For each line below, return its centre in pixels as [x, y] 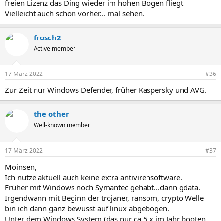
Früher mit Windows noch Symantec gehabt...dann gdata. [103, 187]
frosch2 [47, 37]
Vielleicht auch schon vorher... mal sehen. [75, 13]
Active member [55, 48]
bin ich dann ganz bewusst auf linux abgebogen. [87, 208]
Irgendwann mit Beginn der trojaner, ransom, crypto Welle [104, 198]
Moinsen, [21, 166]
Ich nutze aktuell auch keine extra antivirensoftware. [93, 177]
